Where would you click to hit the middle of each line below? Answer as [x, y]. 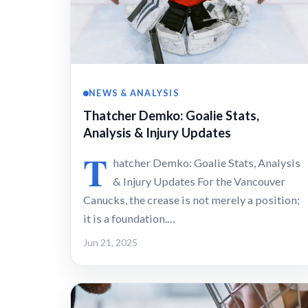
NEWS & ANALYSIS [134, 93]
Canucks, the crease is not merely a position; [191, 199]
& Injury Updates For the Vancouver [199, 181]
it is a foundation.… [129, 218]
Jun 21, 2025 [110, 242]
